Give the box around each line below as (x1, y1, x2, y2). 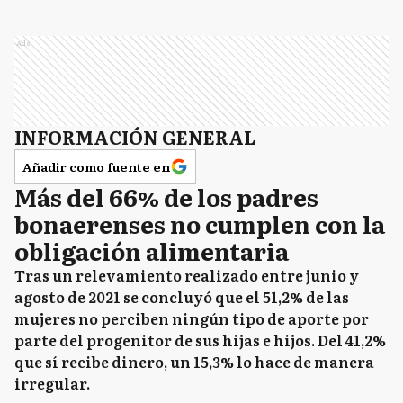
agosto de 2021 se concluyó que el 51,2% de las (14, 286, 349, 308)
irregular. (14, 372, 93, 394)
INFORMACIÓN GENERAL (14, 123, 255, 150)
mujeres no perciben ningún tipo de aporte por (14, 308, 369, 329)
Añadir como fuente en (22, 157, 170, 175)
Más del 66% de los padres (14, 179, 318, 214)
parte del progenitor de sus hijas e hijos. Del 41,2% (14, 329, 386, 351)
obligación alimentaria (14, 233, 289, 268)
